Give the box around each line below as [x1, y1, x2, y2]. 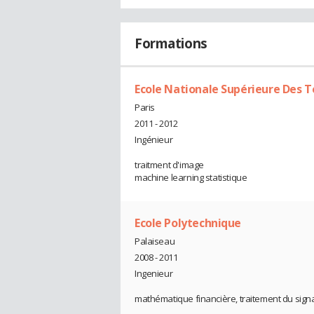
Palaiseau [135, 234, 175, 247]
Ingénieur [135, 132, 173, 146]
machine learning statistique [135, 170, 247, 184]
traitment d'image [135, 158, 204, 171]
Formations [135, 34, 207, 53]
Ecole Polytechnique [135, 214, 242, 231]
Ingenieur [135, 266, 173, 280]
